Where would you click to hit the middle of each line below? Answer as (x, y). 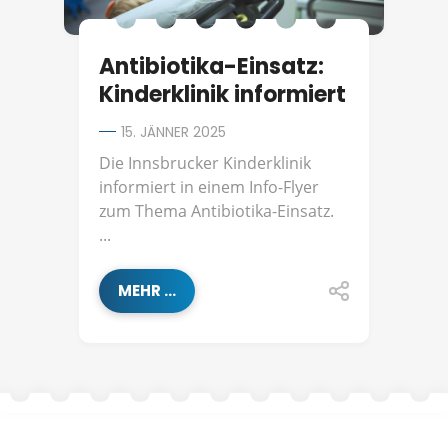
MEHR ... (147, 291)
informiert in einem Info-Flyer (209, 187)
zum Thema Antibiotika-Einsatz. (216, 211)
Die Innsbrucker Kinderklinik (205, 163)
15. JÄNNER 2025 (173, 132)
